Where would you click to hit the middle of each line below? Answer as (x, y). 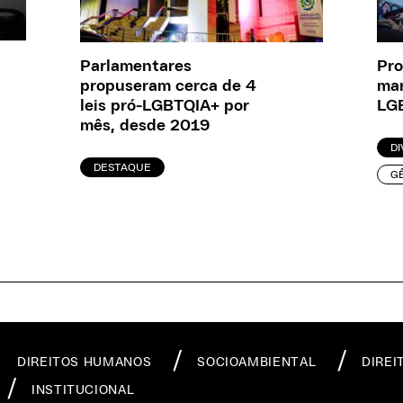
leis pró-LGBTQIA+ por (165, 106)
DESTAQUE (122, 167)
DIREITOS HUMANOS (85, 363)
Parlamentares (136, 67)
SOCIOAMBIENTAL (257, 363)
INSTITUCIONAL (83, 391)
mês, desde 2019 (145, 126)
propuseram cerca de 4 (168, 86)
